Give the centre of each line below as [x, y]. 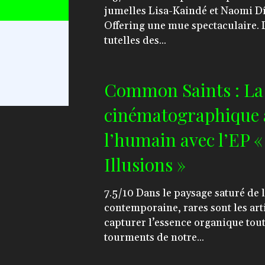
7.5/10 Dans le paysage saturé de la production [120, 193]
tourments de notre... [154, 237]
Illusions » [145, 164]
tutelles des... [135, 41]
